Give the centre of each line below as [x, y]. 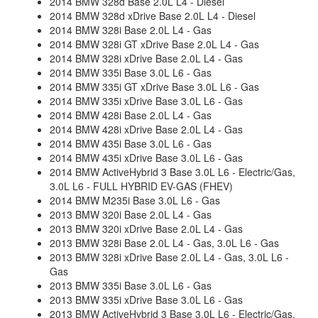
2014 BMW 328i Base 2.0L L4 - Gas [131, 30]
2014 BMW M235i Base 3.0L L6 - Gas [135, 200]
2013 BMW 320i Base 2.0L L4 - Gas [131, 214]
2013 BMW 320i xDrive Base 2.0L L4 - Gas [146, 229]
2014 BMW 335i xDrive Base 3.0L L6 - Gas [146, 101]
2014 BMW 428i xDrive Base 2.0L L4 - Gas [146, 129]
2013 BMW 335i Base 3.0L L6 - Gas [131, 285]
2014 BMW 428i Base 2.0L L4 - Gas [131, 115]
